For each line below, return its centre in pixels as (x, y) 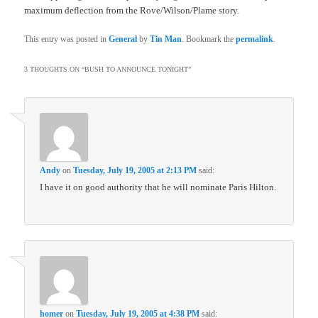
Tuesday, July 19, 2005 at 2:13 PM (135, 171)
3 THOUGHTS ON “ (55, 69)
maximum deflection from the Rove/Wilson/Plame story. (132, 10)
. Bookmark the (209, 39)
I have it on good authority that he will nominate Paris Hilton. (158, 187)
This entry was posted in (67, 39)
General (123, 39)
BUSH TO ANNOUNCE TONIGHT (137, 69)
